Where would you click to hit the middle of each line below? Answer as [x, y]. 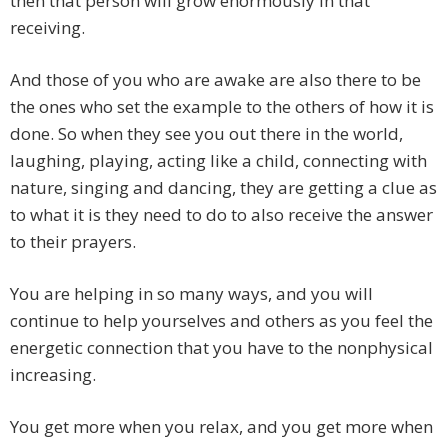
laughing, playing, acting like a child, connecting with [218, 161]
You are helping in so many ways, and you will [191, 294]
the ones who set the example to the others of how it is [222, 107]
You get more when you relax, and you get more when [221, 427]
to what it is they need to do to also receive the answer [221, 215]
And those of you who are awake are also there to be [215, 80]
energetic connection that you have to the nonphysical [221, 348]
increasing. [53, 375]
